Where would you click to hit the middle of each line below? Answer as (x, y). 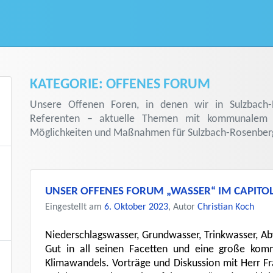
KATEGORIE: (68, 85)
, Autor (183, 207)
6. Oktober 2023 (136, 207)
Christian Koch (226, 207)
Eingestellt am (75, 207)
